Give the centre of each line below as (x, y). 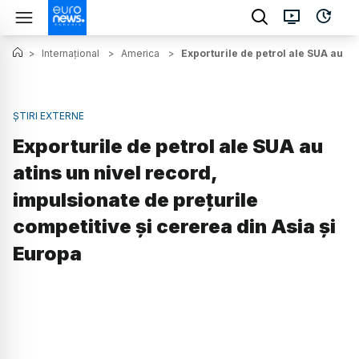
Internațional (71, 53)
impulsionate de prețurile (135, 200)
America (140, 53)
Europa (47, 254)
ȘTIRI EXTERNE (48, 116)
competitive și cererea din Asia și (174, 227)
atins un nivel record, (115, 173)
